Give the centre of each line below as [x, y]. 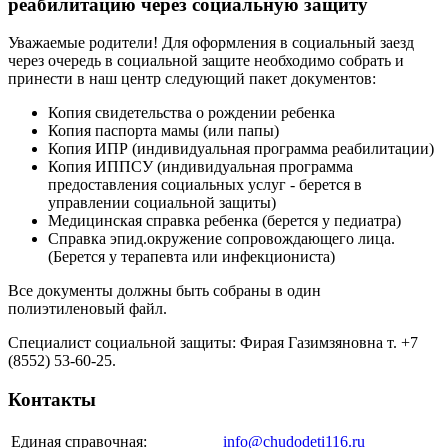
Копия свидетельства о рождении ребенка [191, 113]
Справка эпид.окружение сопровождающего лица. [221, 239]
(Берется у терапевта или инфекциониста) [191, 257]
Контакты [52, 400]
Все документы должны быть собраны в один [164, 291]
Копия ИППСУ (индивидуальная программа [200, 167]
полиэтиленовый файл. [87, 309]
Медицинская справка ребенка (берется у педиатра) [224, 221]
